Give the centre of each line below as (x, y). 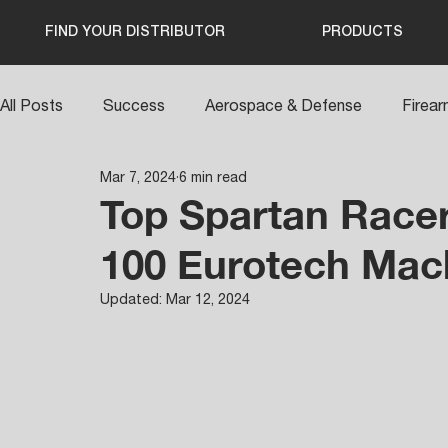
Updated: (133, 299)
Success (134, 105)
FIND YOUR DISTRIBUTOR (134, 32)
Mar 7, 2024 (138, 176)
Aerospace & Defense (283, 105)
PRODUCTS (363, 32)
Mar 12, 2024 (208, 299)
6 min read (213, 176)
